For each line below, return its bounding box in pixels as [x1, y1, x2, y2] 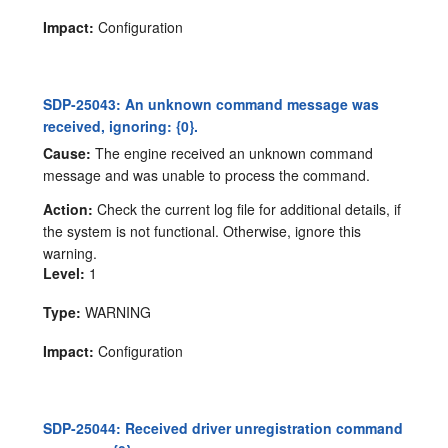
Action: [43, 198, 94, 219]
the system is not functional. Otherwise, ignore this [43, 220, 362, 241]
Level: [43, 262, 86, 283]
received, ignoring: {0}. [43, 115, 199, 136]
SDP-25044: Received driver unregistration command [43, 417, 404, 438]
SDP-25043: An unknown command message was [43, 93, 380, 114]
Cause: [43, 142, 92, 163]
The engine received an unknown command [91, 142, 374, 163]
